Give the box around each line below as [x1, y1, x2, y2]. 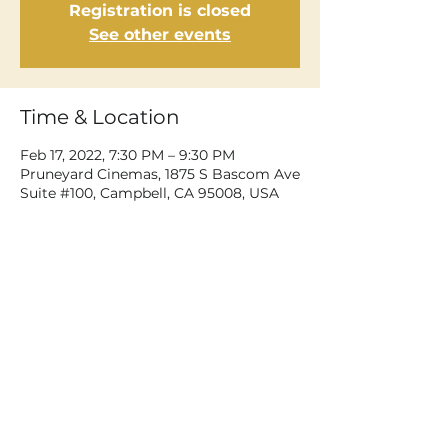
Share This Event [20, 292, 186, 316]
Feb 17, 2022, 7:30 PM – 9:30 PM [20, 146, 235, 164]
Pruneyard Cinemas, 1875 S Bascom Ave [20, 165, 300, 183]
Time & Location [20, 105, 180, 129]
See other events [89, 25, 231, 44]
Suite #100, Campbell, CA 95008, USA [20, 184, 279, 202]
